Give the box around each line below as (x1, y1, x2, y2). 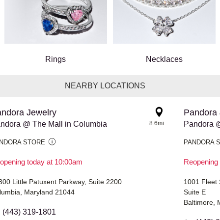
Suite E (184, 188, 206, 196)
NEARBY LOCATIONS (65, 82, 145, 90)
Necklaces (145, 55, 183, 64)
